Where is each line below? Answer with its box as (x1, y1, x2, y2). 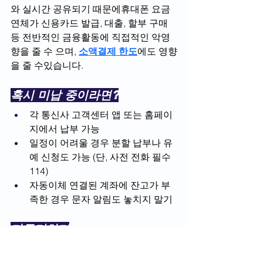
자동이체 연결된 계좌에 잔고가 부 (29, 179, 170, 191)
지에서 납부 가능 (29, 123, 100, 135)
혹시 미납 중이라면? (11, 88, 119, 103)
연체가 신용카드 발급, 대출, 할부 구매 (11, 17, 170, 29)
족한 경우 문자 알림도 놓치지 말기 (29, 193, 173, 205)
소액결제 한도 (79, 45, 137, 58)
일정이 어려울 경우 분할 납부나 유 (29, 137, 173, 149)
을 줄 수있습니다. (11, 59, 83, 72)
